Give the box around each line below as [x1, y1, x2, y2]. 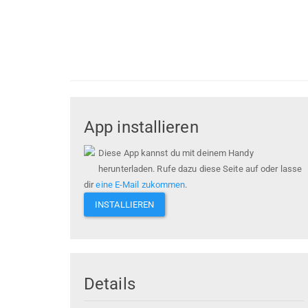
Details [84, 274, 135, 294]
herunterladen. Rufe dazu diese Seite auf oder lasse [98, 164, 302, 175]
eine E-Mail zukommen [96, 179, 186, 190]
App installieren [84, 118, 199, 137]
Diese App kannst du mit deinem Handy [98, 148, 254, 159]
